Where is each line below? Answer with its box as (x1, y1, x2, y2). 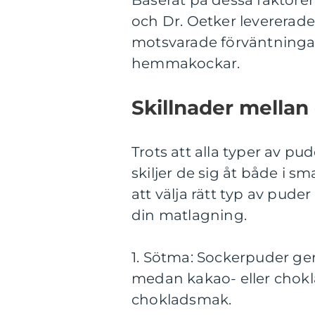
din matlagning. (131, 207, 247, 224)
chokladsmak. (131, 291, 232, 309)
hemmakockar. (131, 55, 240, 72)
